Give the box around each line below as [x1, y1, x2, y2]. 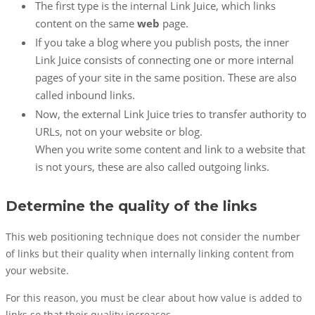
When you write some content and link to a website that [35, 142, 305, 156]
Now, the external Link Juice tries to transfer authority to [35, 107, 307, 121]
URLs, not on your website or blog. [35, 124, 202, 139]
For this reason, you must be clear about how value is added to [6, 292, 302, 304]
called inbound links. [35, 88, 135, 102]
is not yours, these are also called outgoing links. [35, 160, 269, 174]
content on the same [35, 16, 137, 30]
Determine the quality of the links [6, 198, 257, 214]
